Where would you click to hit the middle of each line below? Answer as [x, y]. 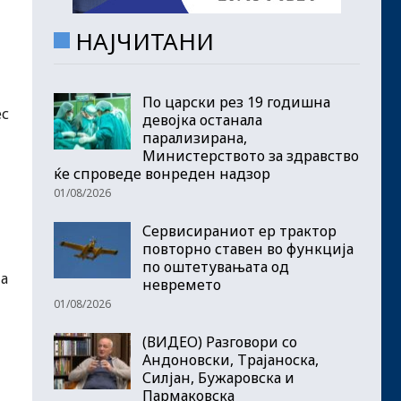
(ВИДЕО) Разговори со [220, 341]
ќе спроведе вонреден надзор [162, 173]
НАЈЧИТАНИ [145, 41]
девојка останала [202, 119]
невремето [182, 284]
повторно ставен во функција [248, 248]
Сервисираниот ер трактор [239, 230]
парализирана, [195, 137]
